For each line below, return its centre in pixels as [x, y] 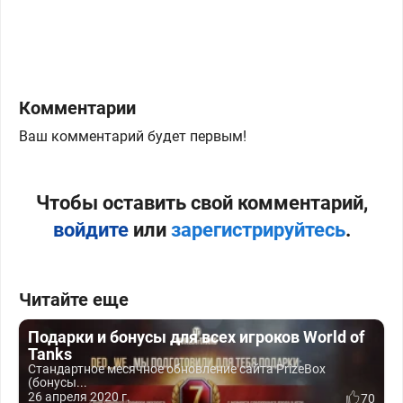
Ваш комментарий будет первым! [133, 136]
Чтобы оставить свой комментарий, [201, 203]
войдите [90, 230]
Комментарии [77, 108]
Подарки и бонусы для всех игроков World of [196, 337]
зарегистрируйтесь [258, 230]
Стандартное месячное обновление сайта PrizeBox [177, 369]
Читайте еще [74, 300]
